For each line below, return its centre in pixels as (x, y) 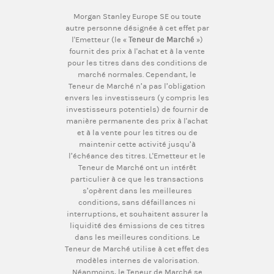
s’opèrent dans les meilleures (137, 190)
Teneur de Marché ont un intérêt (137, 167)
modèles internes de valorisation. (137, 260)
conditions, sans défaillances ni (137, 202)
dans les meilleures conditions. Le (137, 237)
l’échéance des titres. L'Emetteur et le (137, 155)
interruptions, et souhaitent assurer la (137, 213)
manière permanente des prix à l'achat (137, 120)
